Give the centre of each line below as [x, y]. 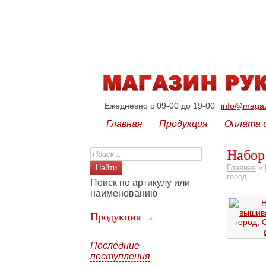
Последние [115, 246]
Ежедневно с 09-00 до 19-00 [160, 106]
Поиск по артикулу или [140, 183]
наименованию [124, 193]
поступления [120, 256]
